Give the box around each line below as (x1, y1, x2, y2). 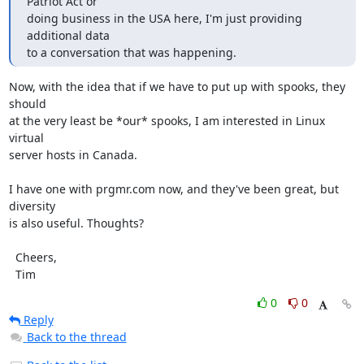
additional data (26, 28, 110, 43)
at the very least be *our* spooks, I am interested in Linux (8, 113, 325, 128)
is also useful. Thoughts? (8, 215, 144, 231)
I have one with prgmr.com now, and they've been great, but (8, 181, 339, 197)
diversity (8, 198, 55, 214)
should (8, 96, 46, 111)
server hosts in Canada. (8, 147, 137, 162)
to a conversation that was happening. (26, 45, 236, 60)
